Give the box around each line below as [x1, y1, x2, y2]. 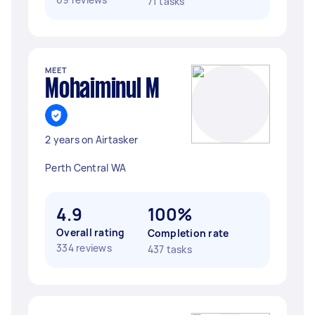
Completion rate [147, 226, 229, 240]
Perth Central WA [45, 161, 126, 174]
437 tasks [147, 243, 192, 256]
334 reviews [56, 241, 112, 255]
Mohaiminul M [45, 77, 160, 103]
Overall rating [56, 226, 125, 239]
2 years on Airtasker [45, 133, 138, 146]
